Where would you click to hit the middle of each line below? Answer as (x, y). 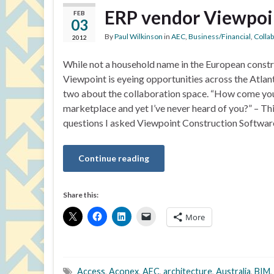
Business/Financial (220, 36)
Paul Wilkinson (139, 36)
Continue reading (114, 158)
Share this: (81, 195)
